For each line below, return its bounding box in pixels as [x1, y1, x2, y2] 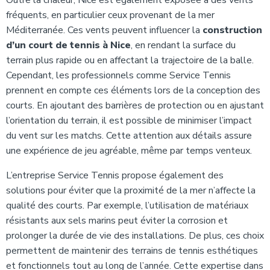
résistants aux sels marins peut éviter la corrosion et [6, 214, 228, 227]
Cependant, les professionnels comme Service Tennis [6, 69, 231, 82]
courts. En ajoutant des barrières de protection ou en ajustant [6, 99, 264, 112]
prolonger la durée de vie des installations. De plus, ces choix [6, 229, 264, 242]
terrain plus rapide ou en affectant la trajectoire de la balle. [6, 54, 254, 67]
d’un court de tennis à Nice [6, 39, 131, 52]
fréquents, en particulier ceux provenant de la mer [6, 8, 215, 22]
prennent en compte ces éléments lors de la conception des [6, 84, 260, 97]
